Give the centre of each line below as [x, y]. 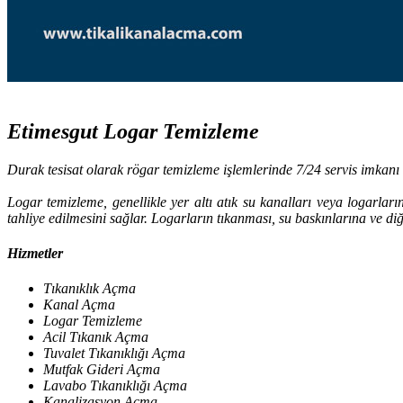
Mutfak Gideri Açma [102, 370]
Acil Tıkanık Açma [96, 337]
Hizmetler [35, 253]
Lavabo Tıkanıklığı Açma [115, 386]
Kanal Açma [79, 305]
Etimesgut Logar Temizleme [133, 131]
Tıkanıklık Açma [90, 289]
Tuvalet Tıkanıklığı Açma [114, 354]
